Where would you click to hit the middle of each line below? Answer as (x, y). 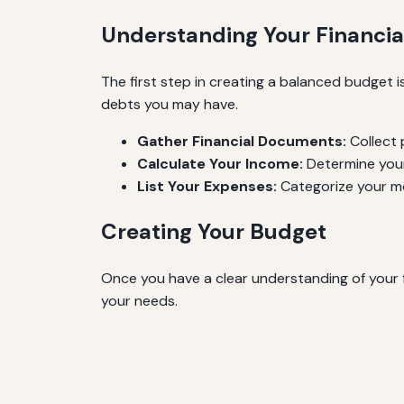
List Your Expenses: (207, 186)
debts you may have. (170, 104)
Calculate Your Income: (220, 163)
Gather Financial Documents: (242, 141)
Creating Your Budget (214, 232)
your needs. (139, 301)
